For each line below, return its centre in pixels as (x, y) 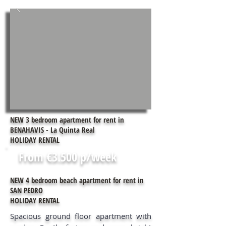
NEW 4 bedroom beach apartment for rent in (77, 180)
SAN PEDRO (26, 190)
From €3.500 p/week (68, 157)
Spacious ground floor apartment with (81, 216)
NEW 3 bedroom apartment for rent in (67, 120)
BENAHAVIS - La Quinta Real (52, 130)
